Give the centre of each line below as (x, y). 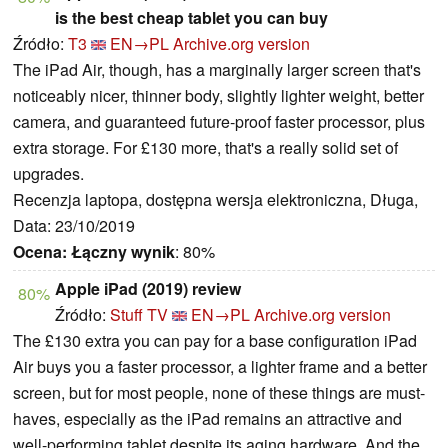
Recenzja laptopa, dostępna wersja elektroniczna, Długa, (215, 200)
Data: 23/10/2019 (74, 226)
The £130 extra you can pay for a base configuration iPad (215, 341)
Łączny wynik (123, 252)
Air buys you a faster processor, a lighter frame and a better (220, 367)
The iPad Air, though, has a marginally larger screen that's (217, 70)
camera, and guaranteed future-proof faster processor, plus (219, 122)
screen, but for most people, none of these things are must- (219, 393)
